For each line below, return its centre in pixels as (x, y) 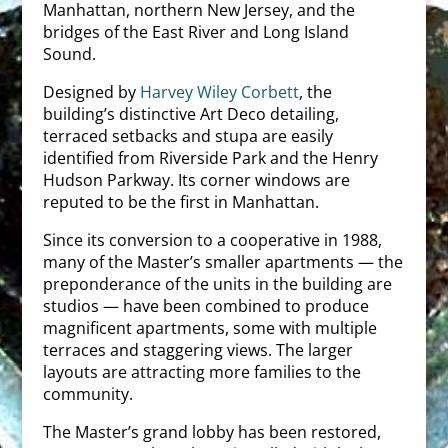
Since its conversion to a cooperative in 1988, (212, 240)
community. (87, 394)
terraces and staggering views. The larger (197, 350)
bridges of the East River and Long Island (195, 32)
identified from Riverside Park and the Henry (210, 158)
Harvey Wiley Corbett (219, 92)
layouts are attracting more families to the (201, 372)
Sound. (69, 54)
